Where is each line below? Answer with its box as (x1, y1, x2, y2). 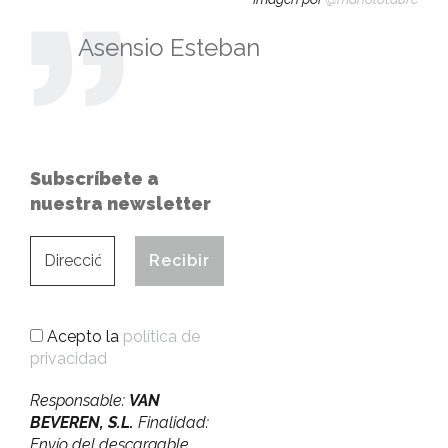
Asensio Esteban (78, 32, 260, 62)
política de (123, 326, 200, 346)
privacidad (30, 348, 107, 368)
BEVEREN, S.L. (30, 412, 134, 432)
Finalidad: (134, 412, 209, 432)
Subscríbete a (30, 167, 159, 189)
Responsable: (30, 390, 129, 410)
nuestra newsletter (30, 192, 211, 214)
